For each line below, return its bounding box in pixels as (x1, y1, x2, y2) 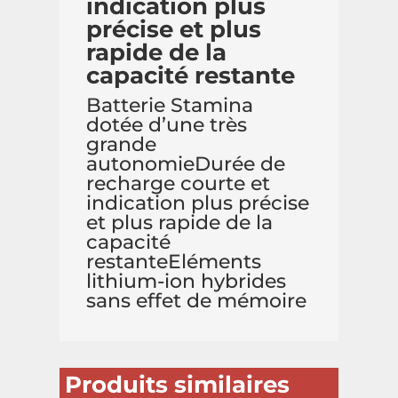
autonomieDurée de (86, 151, 286, 176)
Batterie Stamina (86, 92, 254, 117)
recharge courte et (86, 171, 271, 195)
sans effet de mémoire (86, 288, 307, 313)
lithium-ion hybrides (86, 268, 287, 293)
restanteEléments (86, 249, 262, 274)
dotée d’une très (86, 112, 248, 137)
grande (86, 131, 157, 156)
